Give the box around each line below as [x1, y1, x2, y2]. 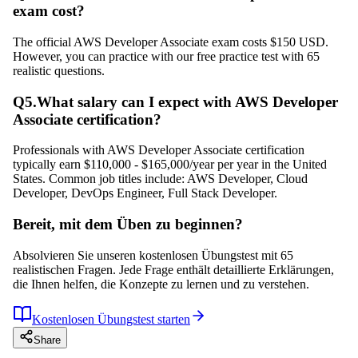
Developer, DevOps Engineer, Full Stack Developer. [13, 186, 277, 201]
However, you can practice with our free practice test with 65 [13, 49, 320, 63]
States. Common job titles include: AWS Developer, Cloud [13, 172, 308, 186]
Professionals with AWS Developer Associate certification [13, 143, 304, 157]
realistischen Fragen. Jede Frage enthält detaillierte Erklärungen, [13, 262, 334, 276]
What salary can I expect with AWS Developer [37, 93, 338, 110]
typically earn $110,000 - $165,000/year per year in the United [13, 157, 327, 172]
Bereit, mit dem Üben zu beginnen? [13, 216, 243, 233]
